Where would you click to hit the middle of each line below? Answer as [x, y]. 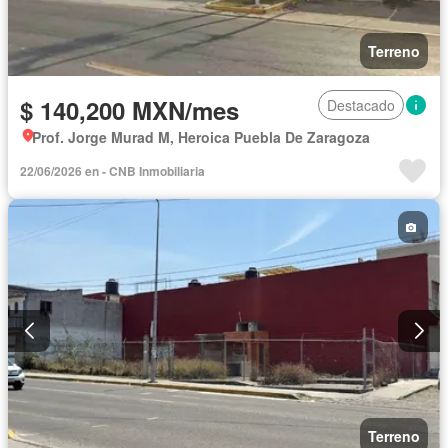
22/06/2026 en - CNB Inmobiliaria [112, 171]
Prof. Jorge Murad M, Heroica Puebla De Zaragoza [201, 137]
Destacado [361, 105]
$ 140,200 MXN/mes [129, 110]
